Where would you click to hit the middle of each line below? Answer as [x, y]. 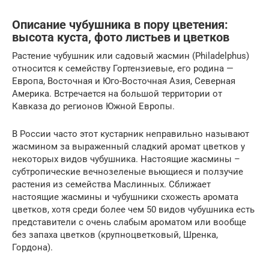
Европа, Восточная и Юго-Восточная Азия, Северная [124, 81]
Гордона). [32, 247]
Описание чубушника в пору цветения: [120, 25]
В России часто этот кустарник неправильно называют [131, 134]
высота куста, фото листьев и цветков [121, 38]
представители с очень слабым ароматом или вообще [129, 222]
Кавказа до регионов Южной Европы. [93, 106]
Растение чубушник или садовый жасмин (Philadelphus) [131, 56]
